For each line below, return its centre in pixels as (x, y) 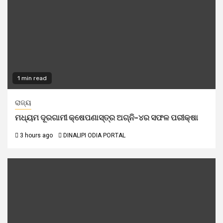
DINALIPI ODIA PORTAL (94, 135)
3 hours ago (36, 135)
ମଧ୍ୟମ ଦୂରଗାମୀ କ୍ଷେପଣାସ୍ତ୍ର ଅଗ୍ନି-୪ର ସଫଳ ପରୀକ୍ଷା (107, 118)
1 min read (32, 78)
